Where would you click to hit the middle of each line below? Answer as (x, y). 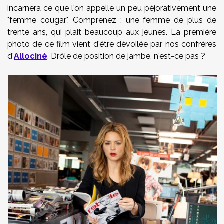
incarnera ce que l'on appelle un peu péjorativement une (112, 8)
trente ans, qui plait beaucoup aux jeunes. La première (112, 32)
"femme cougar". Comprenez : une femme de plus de (112, 20)
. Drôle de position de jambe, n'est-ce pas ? (126, 56)
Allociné (31, 56)
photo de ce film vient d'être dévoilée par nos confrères (112, 44)
